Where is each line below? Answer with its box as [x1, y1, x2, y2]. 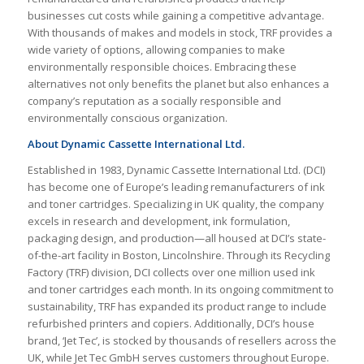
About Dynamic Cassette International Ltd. [27, 136, 245, 152]
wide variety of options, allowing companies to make [27, 42, 285, 58]
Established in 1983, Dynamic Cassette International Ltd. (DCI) [27, 162, 325, 178]
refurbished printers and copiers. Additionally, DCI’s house [27, 316, 314, 331]
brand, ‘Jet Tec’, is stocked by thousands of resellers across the [27, 333, 336, 349]
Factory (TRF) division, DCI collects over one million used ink [27, 265, 315, 280]
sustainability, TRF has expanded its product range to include [27, 299, 327, 314]
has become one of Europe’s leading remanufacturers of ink [27, 180, 325, 195]
